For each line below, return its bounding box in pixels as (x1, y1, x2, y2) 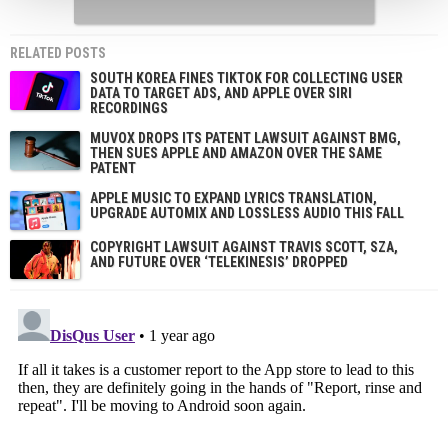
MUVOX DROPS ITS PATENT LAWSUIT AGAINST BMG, (90, 129, 401, 146)
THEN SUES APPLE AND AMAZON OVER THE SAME (90, 144, 382, 161)
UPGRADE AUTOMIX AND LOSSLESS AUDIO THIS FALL (90, 204, 404, 221)
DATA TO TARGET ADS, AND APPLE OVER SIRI (90, 84, 352, 101)
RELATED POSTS (10, 44, 106, 61)
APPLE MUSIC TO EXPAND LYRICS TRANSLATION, (90, 189, 377, 206)
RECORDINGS (90, 99, 168, 116)
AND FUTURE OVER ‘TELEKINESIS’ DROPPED (90, 253, 348, 270)
